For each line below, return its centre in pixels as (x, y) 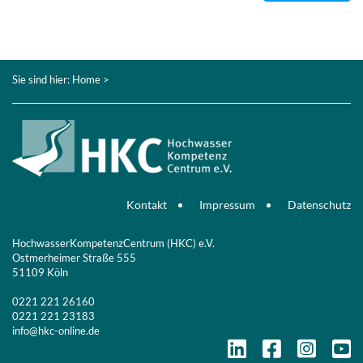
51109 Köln (40, 272)
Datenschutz (319, 205)
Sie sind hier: (42, 79)
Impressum (227, 205)
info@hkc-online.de (56, 331)
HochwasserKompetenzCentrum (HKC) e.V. (113, 243)
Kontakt (147, 205)
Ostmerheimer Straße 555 (74, 258)
